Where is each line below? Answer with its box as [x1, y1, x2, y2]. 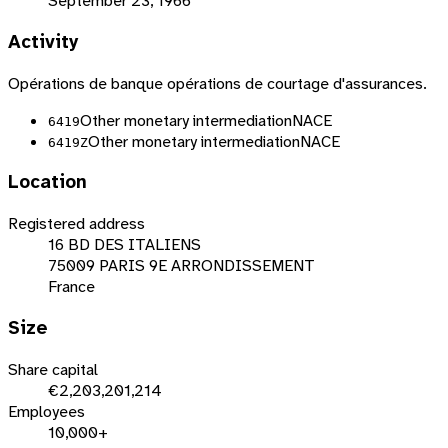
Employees [8, 400, 85, 422]
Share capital [8, 358, 98, 380]
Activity [8, 30, 79, 55]
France [48, 276, 95, 298]
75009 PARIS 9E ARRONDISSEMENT [48, 255, 315, 277]
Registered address [8, 213, 145, 235]
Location [8, 170, 87, 195]
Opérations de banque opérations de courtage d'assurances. [8, 72, 427, 94]
